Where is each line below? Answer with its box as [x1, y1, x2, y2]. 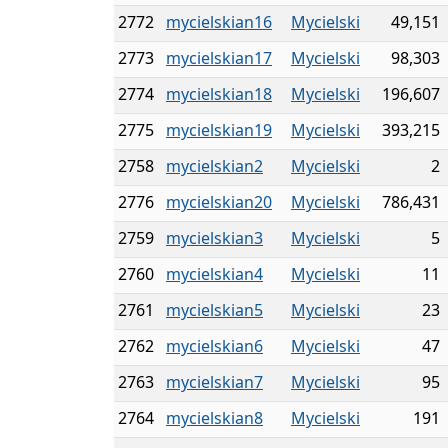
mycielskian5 [166, 299, 263, 321]
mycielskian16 [166, 11, 272, 33]
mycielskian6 [166, 335, 263, 357]
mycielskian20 [166, 191, 272, 213]
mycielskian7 [166, 371, 263, 393]
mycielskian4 [166, 263, 263, 285]
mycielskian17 [166, 47, 272, 69]
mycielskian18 [166, 83, 272, 105]
